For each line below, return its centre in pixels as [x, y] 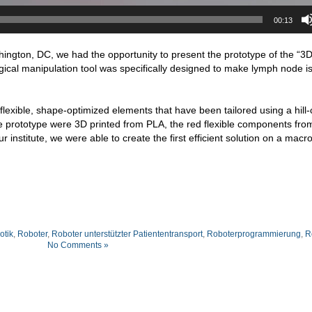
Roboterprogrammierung [253, 234]
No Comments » [78, 245]
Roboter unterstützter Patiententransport [127, 234]
